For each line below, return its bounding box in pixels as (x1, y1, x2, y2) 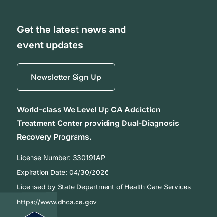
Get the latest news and (17, 23, 126, 35)
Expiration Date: (17, 168, 69, 176)
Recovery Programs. (17, 131, 92, 141)
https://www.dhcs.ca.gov (17, 197, 97, 206)
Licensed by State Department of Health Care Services (17, 182, 191, 191)
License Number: (17, 153, 73, 162)
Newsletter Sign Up (31, 72, 101, 82)
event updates (17, 39, 83, 51)
